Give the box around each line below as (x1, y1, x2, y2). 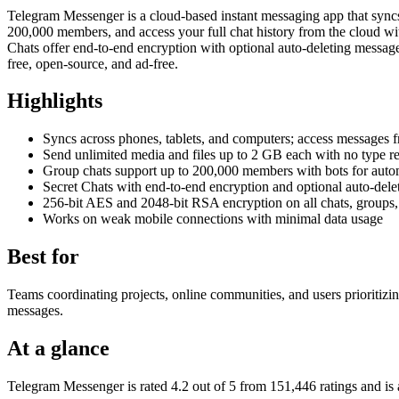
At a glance (7, 337, 110, 361)
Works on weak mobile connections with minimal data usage (43, 211, 383, 227)
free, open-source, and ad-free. (7, 55, 178, 71)
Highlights (7, 89, 102, 113)
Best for (7, 245, 79, 269)
